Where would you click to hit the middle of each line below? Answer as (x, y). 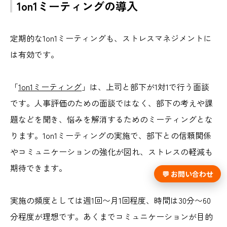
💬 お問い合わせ (187, 174)
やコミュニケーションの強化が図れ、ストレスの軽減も (111, 151)
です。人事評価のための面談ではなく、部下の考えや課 (111, 103)
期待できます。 (39, 167)
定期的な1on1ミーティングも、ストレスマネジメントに (111, 38)
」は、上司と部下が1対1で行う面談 (145, 86)
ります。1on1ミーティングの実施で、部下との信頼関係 (111, 135)
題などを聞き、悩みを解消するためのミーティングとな (111, 119)
